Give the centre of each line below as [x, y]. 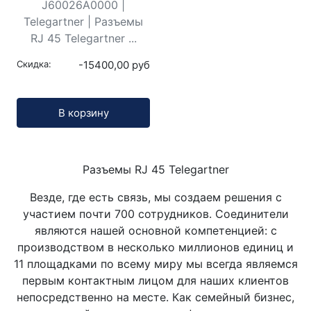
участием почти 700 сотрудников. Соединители [155, 214]
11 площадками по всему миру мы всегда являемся [155, 264]
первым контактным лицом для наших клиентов [155, 281]
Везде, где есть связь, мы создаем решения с [155, 197]
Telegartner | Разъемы [83, 21]
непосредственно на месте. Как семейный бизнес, [155, 297]
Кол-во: [36, 105]
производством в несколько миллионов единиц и [155, 247]
